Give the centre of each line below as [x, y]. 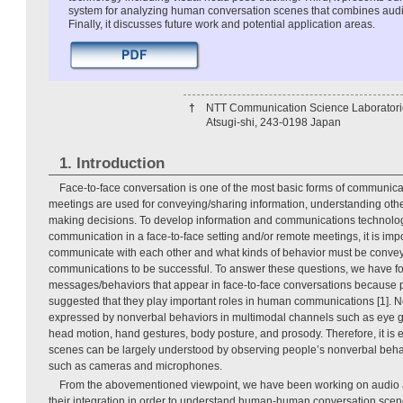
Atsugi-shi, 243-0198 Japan [273, 123]
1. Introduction [112, 164]
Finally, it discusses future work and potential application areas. [222, 25]
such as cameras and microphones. [135, 367]
